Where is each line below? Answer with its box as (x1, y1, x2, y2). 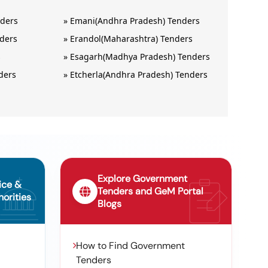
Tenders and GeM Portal (98, 185, 203, 197)
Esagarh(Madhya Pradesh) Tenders (70, 51, 211, 62)
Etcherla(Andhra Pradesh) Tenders (70, 69, 208, 80)
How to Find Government (76, 239, 185, 252)
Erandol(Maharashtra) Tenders (70, 33, 193, 44)
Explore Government (98, 172, 187, 185)
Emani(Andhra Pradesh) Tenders (70, 15, 200, 26)
